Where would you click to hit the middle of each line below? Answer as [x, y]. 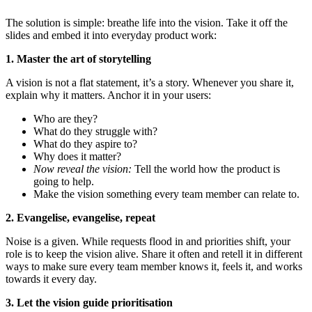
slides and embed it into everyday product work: [111, 36]
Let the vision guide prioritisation [95, 303]
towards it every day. [51, 279]
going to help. [64, 182]
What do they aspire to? [85, 144]
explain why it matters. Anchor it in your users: [108, 95]
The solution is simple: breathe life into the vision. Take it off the [147, 23]
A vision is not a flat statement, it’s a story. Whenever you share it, [150, 83]
